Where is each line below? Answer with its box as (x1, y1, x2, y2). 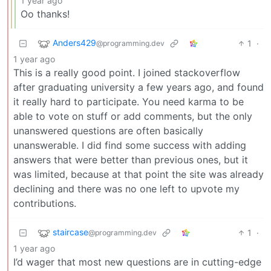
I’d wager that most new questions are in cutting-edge (13, 256, 261, 269)
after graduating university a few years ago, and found (13, 81, 264, 94)
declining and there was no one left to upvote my (13, 183, 240, 195)
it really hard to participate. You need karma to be (13, 96, 244, 108)
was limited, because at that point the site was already (13, 168, 264, 181)
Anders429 (53, 38, 96, 48)
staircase (53, 227, 88, 238)
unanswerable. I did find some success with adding (13, 139, 246, 152)
